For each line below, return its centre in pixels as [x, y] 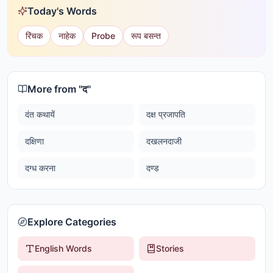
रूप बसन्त [146, 36]
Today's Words [62, 11]
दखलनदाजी [164, 141]
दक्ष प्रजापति [166, 114]
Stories [170, 248]
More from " [55, 89]
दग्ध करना [40, 168]
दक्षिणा [34, 141]
